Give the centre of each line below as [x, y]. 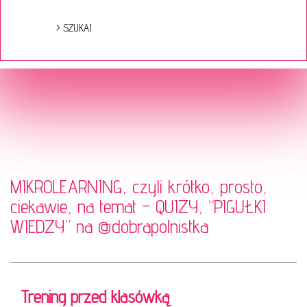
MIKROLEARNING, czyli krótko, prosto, [139, 186]
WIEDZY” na [54, 226]
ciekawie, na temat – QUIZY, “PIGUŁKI [138, 206]
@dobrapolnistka [153, 226]
